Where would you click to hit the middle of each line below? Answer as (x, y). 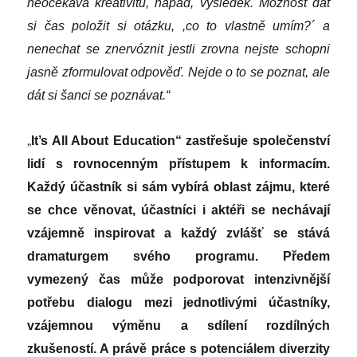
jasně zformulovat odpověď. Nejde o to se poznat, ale (178, 73)
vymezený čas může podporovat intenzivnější (178, 280)
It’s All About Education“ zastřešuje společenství (180, 141)
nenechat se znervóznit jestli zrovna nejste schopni (178, 49)
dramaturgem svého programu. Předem (178, 257)
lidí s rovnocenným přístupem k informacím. (178, 164)
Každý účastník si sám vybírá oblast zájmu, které (178, 187)
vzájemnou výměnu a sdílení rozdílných (178, 326)
